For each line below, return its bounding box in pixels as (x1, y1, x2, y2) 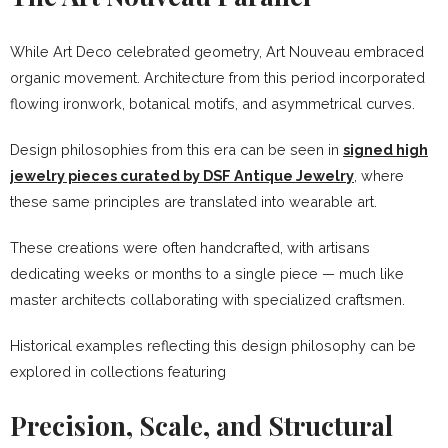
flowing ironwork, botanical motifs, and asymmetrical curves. (10, 94, 415, 112)
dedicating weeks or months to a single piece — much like (10, 264, 404, 282)
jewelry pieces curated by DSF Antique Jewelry (10, 166, 354, 184)
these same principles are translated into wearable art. (10, 192, 377, 210)
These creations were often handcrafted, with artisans (10, 238, 370, 256)
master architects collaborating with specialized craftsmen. (10, 290, 405, 308)
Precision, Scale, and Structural (10, 407, 393, 443)
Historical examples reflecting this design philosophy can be (10, 336, 416, 354)
